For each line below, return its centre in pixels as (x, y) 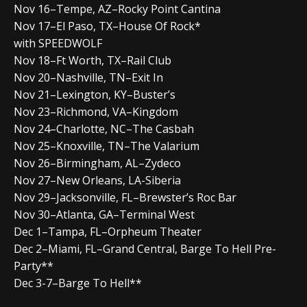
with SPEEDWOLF (58, 43)
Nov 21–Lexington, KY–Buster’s (95, 94)
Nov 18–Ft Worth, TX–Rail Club (93, 60)
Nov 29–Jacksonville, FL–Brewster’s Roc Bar (125, 197)
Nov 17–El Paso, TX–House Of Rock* (107, 26)
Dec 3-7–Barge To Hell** (78, 283)
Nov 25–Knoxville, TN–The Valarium (107, 146)
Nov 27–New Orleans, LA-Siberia (97, 180)
